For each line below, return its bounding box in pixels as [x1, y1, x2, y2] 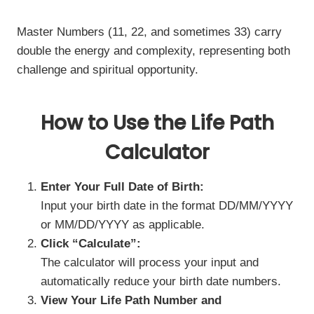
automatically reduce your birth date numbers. [41, 275, 281, 288]
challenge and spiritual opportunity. [17, 63, 198, 76]
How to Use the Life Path [40, 109, 274, 137]
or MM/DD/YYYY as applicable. [41, 218, 205, 231]
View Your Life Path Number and [41, 294, 221, 307]
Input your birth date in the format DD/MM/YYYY [41, 199, 293, 212]
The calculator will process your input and [41, 256, 259, 269]
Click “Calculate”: [41, 237, 141, 250]
